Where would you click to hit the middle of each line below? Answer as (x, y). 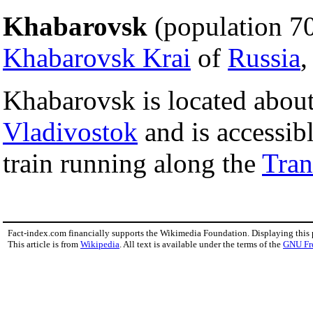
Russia (264, 57)
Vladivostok (70, 131)
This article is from (44, 244)
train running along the (132, 163)
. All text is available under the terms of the (201, 244)
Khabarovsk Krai (97, 57)
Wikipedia (100, 244)
